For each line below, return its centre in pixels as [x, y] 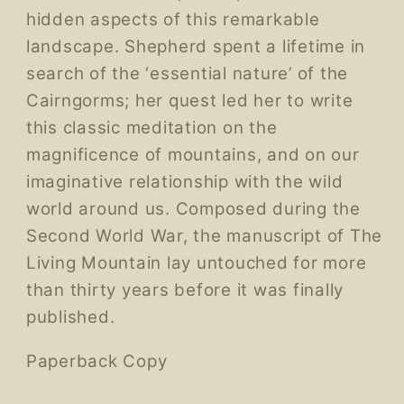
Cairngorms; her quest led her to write [189, 101]
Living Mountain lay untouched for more [196, 263]
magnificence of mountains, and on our [193, 155]
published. [70, 317]
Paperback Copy [96, 362]
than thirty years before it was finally [184, 290]
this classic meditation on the [151, 128]
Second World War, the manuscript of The [204, 236]
